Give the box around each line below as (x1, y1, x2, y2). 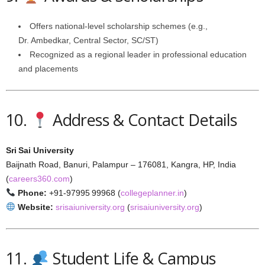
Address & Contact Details (49, 109, 237, 131)
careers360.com (9, 174, 70, 183)
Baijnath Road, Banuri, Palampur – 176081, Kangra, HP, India (6, 160, 236, 169)
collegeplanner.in (120, 188, 184, 198)
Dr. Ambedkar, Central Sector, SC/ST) (18, 35, 159, 45)
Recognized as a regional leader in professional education (30, 50, 247, 59)
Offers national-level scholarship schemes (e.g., (30, 21, 208, 31)
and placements (18, 64, 78, 73)
